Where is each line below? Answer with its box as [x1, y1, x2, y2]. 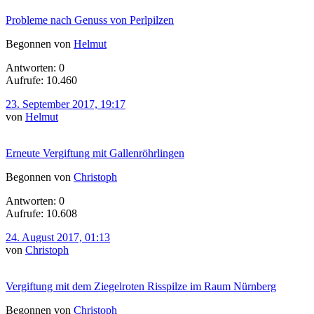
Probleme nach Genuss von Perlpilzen [6, 13, 174, 26]
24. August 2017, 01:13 [6, 231, 110, 243]
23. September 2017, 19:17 [6, 97, 125, 110]
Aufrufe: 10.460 [6, 74, 77, 86]
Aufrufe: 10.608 [6, 207, 77, 219]
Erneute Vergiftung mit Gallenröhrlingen [6, 146, 184, 159]
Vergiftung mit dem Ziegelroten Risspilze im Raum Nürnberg [6, 280, 276, 292]
